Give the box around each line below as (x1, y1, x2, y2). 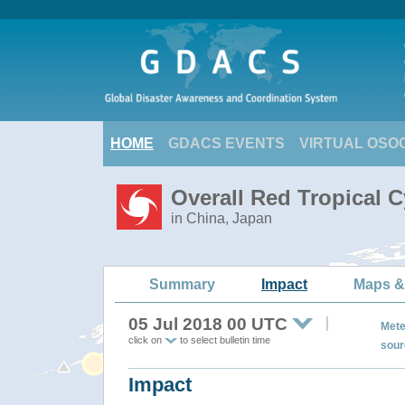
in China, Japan (171, 211, 272, 226)
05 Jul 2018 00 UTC (128, 315, 287, 334)
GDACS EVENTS (168, 136, 285, 151)
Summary (149, 276, 215, 292)
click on (128, 334, 165, 345)
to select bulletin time (177, 334, 270, 345)
